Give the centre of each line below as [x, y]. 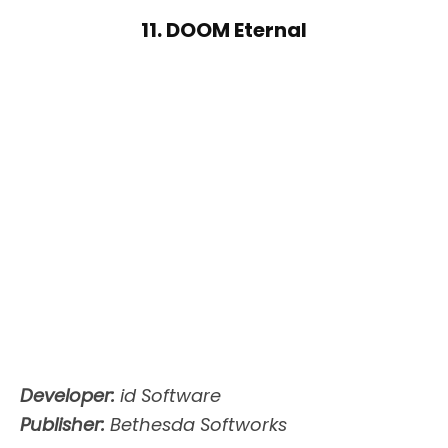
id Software [168, 396]
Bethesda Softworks [196, 425]
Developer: [67, 396]
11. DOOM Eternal [224, 29]
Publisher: [62, 425]
